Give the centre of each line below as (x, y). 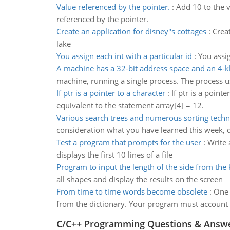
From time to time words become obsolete (132, 191)
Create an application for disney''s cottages (131, 31)
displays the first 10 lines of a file (114, 155)
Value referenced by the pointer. (113, 7)
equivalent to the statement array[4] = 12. (130, 105)
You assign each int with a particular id (124, 56)
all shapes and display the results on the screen (139, 179)
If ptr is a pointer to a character (111, 93)
